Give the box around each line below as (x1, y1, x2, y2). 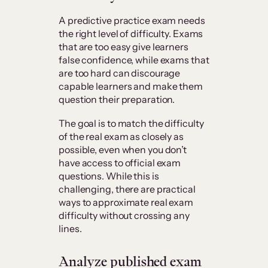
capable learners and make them (59, 80, 203, 93)
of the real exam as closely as (59, 130, 184, 143)
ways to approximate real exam (59, 196, 194, 209)
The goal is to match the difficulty (59, 117, 204, 130)
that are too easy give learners (59, 41, 188, 53)
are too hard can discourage (59, 67, 181, 80)
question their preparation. (59, 93, 175, 106)
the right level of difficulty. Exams (59, 28, 203, 40)
